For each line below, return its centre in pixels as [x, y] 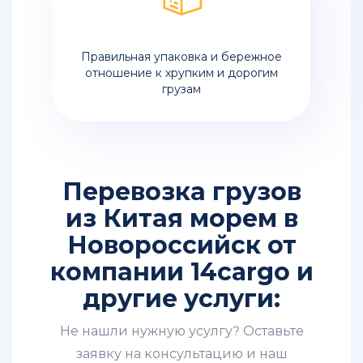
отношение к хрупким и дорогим [181, 73]
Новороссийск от [181, 246]
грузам [181, 90]
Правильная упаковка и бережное [181, 57]
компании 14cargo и [181, 272]
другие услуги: [181, 299]
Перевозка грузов [181, 192]
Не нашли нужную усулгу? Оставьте [181, 331]
